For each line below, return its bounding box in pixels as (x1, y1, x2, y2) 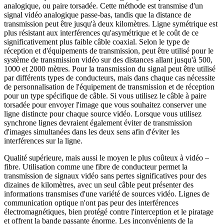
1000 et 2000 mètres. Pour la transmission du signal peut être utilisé (4, 64, 215, 73)
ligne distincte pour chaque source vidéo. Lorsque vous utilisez (4, 109, 201, 118)
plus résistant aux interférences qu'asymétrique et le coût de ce (4, 28, 198, 37)
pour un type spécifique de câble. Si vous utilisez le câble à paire (4, 91, 206, 100)
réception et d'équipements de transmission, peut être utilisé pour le (4, 46, 213, 55)
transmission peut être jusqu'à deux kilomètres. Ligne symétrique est (4, 19, 217, 28)
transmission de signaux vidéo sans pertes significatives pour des (4, 171, 206, 180)
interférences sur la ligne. (4, 136, 82, 145)
